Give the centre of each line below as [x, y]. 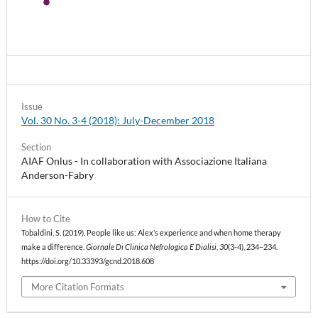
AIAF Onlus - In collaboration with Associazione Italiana [144, 161]
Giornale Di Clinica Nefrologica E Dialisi [151, 247]
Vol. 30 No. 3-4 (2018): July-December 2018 [118, 120]
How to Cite [46, 219]
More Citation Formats [78, 286]
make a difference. [54, 247]
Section [36, 147]
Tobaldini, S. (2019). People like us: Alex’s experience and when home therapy [151, 233]
